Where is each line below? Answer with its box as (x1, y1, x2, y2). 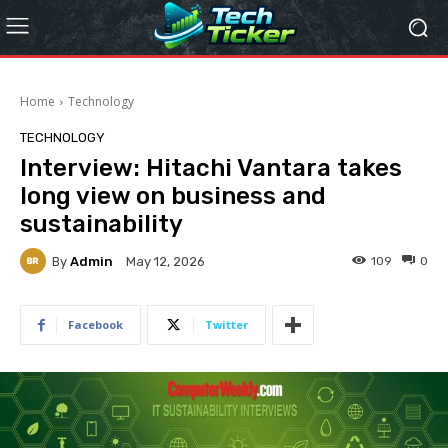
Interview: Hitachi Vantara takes (20, 154, 402, 182)
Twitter (205, 317, 248, 332)
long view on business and (20, 182, 326, 210)
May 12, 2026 (126, 254, 205, 270)
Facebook (68, 317, 123, 332)
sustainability (20, 210, 183, 238)
